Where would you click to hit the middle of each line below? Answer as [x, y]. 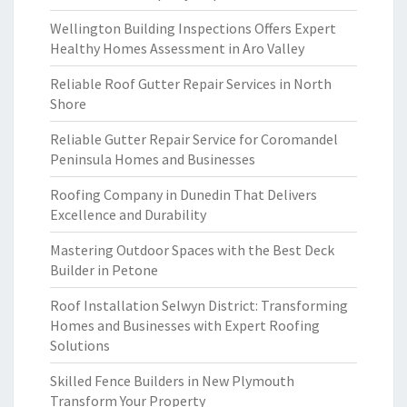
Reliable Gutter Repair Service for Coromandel [194, 139]
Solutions [80, 345]
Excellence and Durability [128, 214]
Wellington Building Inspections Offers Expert [193, 28]
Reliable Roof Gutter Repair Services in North [191, 84]
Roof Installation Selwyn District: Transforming [199, 305]
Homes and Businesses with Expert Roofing [185, 325]
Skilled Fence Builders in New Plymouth [172, 381]
